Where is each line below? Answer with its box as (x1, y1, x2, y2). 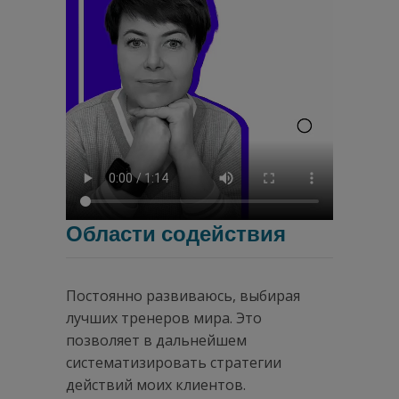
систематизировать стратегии (66, 352, 281, 372)
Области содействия (66, 212, 286, 256)
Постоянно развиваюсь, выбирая (66, 285, 300, 305)
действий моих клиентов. (66, 374, 246, 395)
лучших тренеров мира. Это (66, 307, 262, 328)
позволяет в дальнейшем (66, 330, 247, 350)
